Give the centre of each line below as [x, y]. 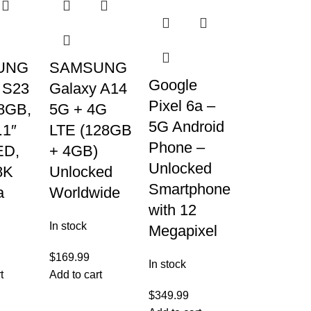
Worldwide [85, 193]
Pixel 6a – [182, 106]
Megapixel [183, 231]
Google [173, 85]
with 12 [172, 210]
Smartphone [189, 189]
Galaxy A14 [88, 89]
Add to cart [76, 275]
